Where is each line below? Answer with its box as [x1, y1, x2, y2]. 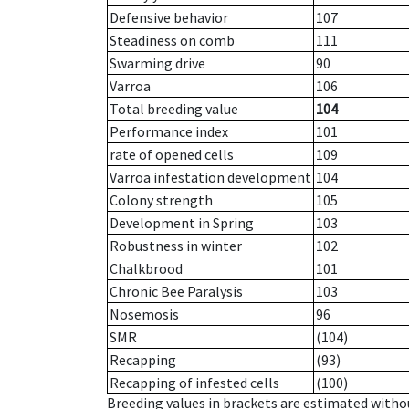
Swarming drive [110, 54, 205, 73]
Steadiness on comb [110, 31, 235, 50]
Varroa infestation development [110, 168, 311, 187]
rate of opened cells [110, 145, 234, 164]
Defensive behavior [110, 8, 228, 27]
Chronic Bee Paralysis [110, 282, 243, 301]
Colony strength [110, 191, 213, 210]
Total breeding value [110, 100, 238, 119]
